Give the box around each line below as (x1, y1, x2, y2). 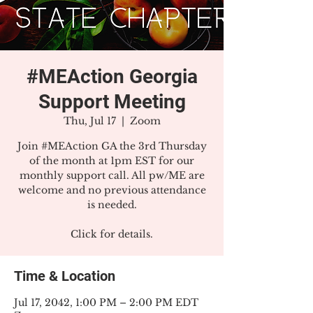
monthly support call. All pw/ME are (19, 169, 205, 182)
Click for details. (71, 228, 153, 240)
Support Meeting (38, 90, 186, 113)
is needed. (87, 198, 137, 211)
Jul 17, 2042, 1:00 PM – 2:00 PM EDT (14, 296, 198, 309)
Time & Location (14, 268, 115, 284)
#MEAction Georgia (26, 65, 198, 88)
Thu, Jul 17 (63, 115, 116, 127)
